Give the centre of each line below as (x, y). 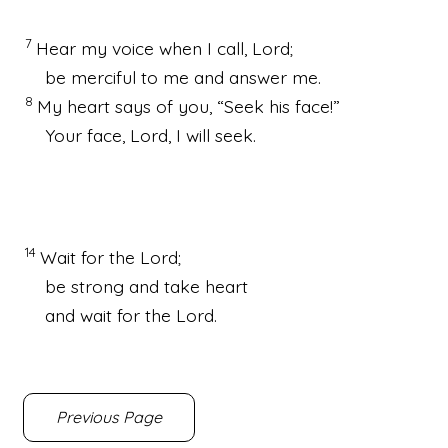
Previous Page (109, 417)
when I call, (203, 47)
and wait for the (110, 314)
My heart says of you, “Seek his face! (185, 105)
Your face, (87, 134)
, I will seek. (212, 134)
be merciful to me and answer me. (183, 76)
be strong (84, 285)
